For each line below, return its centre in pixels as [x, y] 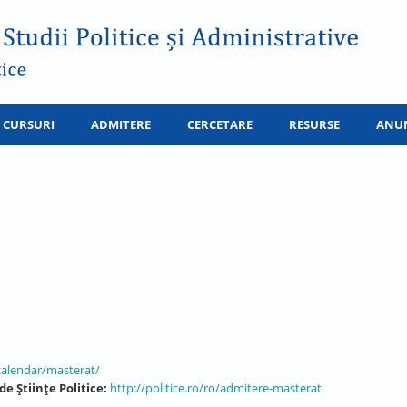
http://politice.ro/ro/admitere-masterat [216, 388]
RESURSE [314, 124]
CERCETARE [220, 124]
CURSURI [29, 124]
